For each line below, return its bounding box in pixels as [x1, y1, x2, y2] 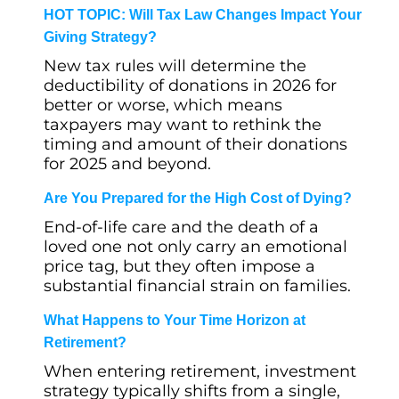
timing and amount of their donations [44, 134, 347, 154]
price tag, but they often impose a [44, 256, 315, 276]
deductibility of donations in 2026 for [44, 76, 337, 95]
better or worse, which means [44, 95, 282, 115]
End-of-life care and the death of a [44, 217, 319, 237]
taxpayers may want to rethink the [44, 115, 322, 134]
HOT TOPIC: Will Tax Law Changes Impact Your [44, 7, 362, 22]
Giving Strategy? [44, 29, 157, 45]
